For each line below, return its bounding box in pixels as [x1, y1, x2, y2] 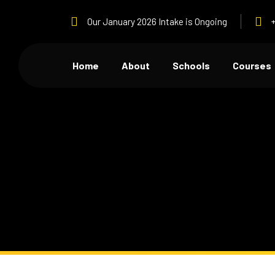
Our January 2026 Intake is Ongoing [87, 15, 227, 27]
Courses [233, 60, 271, 71]
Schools [172, 60, 210, 71]
